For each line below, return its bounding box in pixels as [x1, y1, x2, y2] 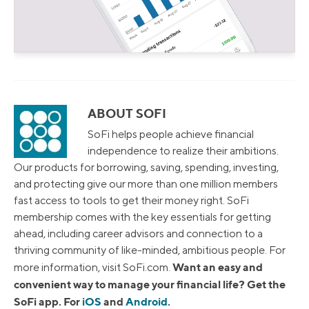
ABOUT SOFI [88, 106, 166, 121]
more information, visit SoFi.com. [14, 260, 172, 274]
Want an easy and [172, 259, 263, 274]
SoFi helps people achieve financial [88, 127, 254, 141]
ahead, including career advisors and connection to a [14, 226, 263, 240]
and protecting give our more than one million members [14, 177, 278, 190]
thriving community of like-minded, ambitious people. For [14, 243, 286, 257]
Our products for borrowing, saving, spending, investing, [14, 160, 279, 174]
